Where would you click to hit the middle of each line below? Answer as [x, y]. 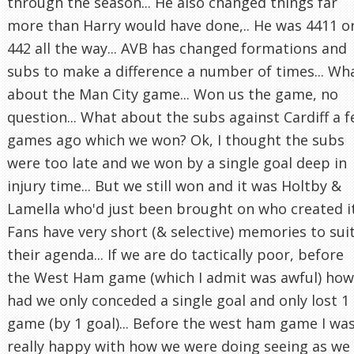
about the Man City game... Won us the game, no [173, 94]
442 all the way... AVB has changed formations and [177, 49]
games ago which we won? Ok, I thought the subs [176, 140]
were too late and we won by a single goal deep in [177, 163]
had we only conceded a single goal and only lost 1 [178, 301]
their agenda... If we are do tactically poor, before [175, 255]
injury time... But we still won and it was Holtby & [174, 186]
